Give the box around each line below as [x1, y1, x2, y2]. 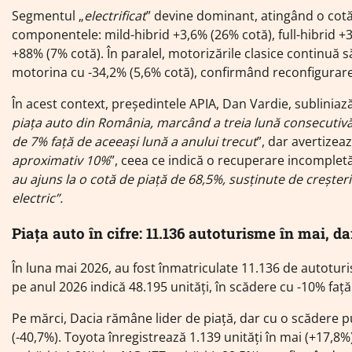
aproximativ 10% [12, 151, 110, 169]
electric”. [12, 189, 63, 207]
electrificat [84, 6, 146, 24]
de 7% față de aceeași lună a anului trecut [12, 132, 257, 150]
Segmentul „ [12, 6, 84, 24]
